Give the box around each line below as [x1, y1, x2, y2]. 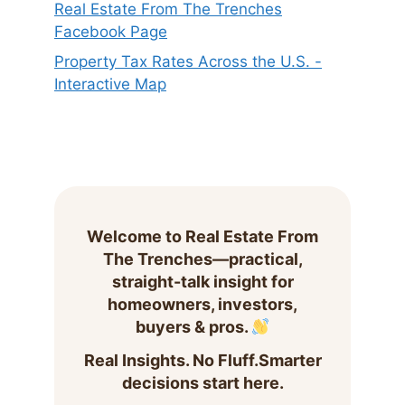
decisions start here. [121, 373, 284, 393]
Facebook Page [54, 22, 167, 41]
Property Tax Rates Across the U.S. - [54, 52, 322, 71]
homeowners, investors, [108, 294, 297, 314]
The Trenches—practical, [102, 249, 303, 268]
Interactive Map [54, 75, 166, 94]
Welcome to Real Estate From [87, 226, 318, 246]
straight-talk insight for [111, 271, 294, 291]
